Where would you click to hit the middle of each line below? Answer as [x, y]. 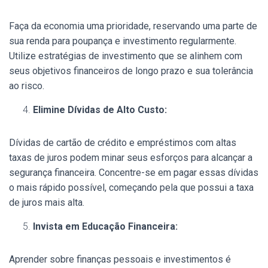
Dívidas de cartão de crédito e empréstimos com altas [123, 142]
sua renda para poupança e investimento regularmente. [123, 41]
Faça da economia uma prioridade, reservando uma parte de [133, 26]
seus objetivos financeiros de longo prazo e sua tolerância [131, 71]
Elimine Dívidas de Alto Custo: [100, 109]
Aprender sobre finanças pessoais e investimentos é [120, 259]
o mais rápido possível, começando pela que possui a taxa [131, 187]
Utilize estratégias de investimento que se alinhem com [126, 56]
